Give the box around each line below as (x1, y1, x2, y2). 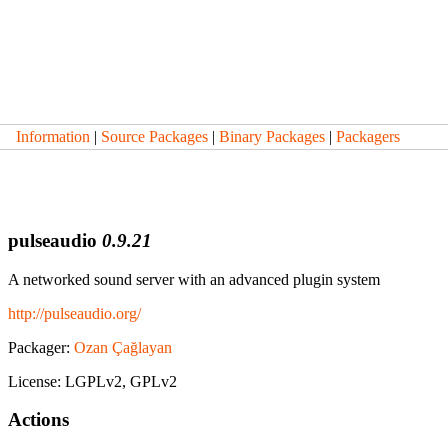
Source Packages (101, 128, 208, 145)
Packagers (336, 128, 400, 145)
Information (16, 128, 90, 145)
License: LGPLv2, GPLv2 (8, 372, 177, 390)
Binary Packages (219, 128, 325, 145)
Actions (8, 409, 69, 431)
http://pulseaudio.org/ (8, 304, 141, 322)
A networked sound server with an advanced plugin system (8, 270, 380, 288)
